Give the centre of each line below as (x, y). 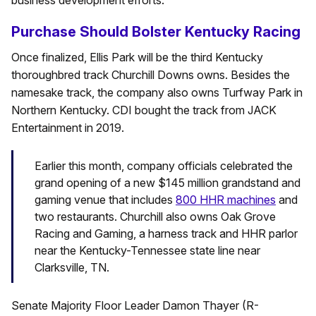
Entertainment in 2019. (68, 128)
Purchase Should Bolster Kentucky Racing (156, 32)
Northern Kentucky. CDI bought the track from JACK (144, 110)
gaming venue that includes (105, 200)
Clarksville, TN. (72, 268)
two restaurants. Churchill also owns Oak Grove (155, 217)
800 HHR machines (226, 200)
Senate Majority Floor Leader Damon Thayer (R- (135, 305)
